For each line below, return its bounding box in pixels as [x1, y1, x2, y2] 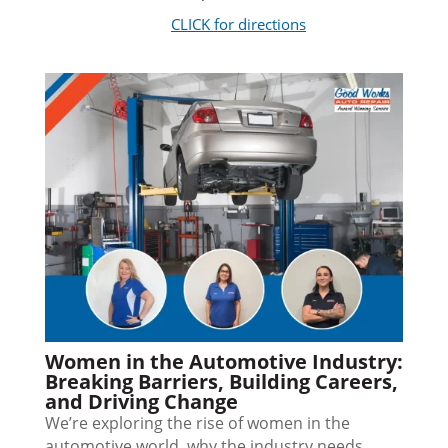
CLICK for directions [170, 14, 306, 35]
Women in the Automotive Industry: [44, 348, 403, 376]
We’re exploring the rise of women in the [44, 412, 350, 435]
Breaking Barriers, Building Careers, [44, 368, 398, 396]
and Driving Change [44, 388, 238, 416]
